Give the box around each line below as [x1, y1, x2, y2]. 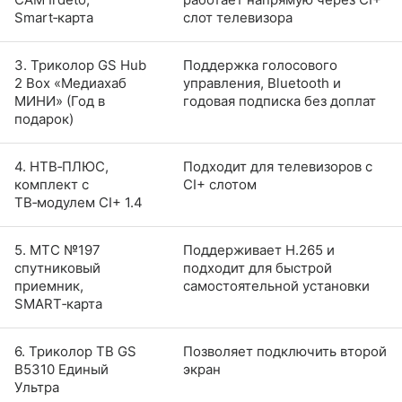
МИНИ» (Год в [14, 92, 105, 110]
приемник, [14, 277, 83, 295]
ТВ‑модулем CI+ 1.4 [14, 194, 143, 212]
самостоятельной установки [183, 277, 370, 295]
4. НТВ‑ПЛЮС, [14, 158, 109, 176]
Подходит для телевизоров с [183, 158, 372, 176]
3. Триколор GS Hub [14, 57, 146, 74]
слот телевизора [183, 9, 293, 27]
